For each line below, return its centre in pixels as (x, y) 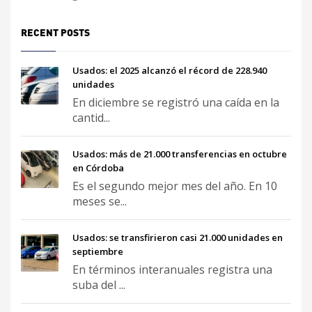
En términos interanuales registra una (172, 270)
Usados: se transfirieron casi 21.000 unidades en (178, 237)
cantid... (91, 118)
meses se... (100, 201)
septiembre (98, 251)
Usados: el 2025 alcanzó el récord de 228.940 (170, 70)
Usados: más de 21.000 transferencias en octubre (180, 154)
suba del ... (99, 285)
